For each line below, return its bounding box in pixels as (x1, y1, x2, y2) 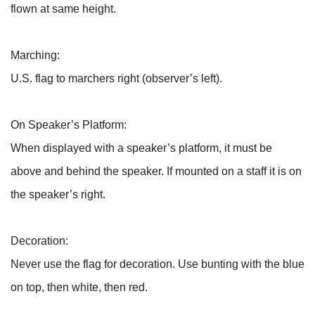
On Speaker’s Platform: (11, 118, 127, 131)
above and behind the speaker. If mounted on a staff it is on (11, 165, 302, 177)
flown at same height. (11, 2, 116, 15)
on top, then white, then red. (11, 281, 148, 293)
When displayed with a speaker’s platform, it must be (11, 141, 272, 154)
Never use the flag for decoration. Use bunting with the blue (11, 257, 304, 270)
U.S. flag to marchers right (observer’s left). (11, 72, 222, 84)
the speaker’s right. (11, 188, 105, 200)
